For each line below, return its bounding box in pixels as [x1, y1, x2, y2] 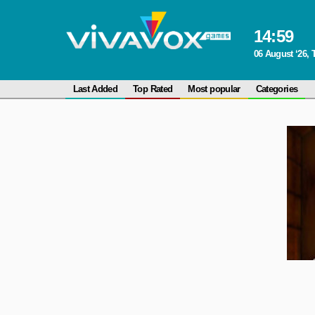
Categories [255, 84, 298, 94]
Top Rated [133, 84, 173, 94]
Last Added [72, 84, 118, 94]
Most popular [188, 84, 240, 94]
